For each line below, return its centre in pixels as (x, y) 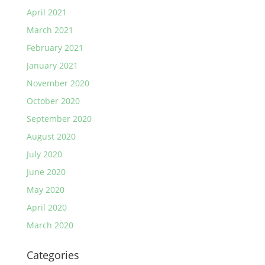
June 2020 (46, 172)
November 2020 (58, 83)
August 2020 (51, 136)
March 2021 (50, 30)
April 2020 (46, 207)
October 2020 (53, 101)
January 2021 (52, 65)
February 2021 (55, 47)
